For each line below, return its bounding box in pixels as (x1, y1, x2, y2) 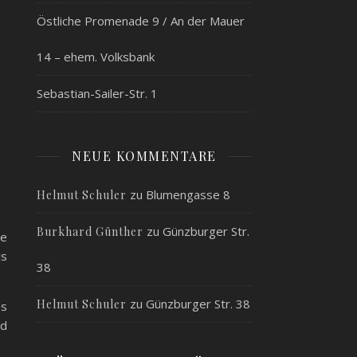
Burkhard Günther (37, 224, 143, 239)
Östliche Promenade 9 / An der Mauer (37, 13, 245, 29)
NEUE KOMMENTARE (72, 147, 217, 164)
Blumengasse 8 (146, 186, 230, 202)
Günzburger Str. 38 (146, 296, 250, 312)
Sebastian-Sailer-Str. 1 (37, 85, 158, 101)
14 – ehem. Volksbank (37, 49, 155, 65)
